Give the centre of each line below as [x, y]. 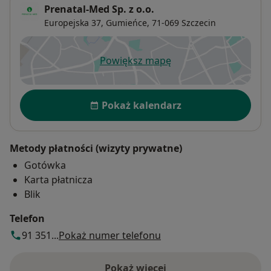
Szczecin [199, 23]
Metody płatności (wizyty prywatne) [96, 149]
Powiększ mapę [135, 61]
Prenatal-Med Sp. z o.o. [99, 9]
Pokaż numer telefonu [110, 236]
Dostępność [51, 96]
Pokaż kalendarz [142, 106]
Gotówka [45, 165]
